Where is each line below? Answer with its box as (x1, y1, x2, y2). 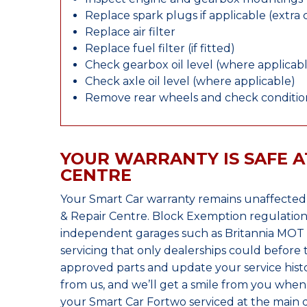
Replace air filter (85, 25, 175, 38)
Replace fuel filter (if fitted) (85, 42, 235, 55)
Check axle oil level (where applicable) (85, 75, 295, 88)
